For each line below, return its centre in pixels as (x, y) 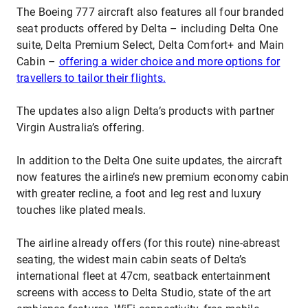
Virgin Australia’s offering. (82, 128)
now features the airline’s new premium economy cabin (153, 177)
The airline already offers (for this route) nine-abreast (148, 243)
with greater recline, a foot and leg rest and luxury (139, 194)
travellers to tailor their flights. (91, 78)
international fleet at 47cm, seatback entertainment (144, 276)
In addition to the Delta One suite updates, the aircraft (150, 161)
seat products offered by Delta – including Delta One (147, 29)
